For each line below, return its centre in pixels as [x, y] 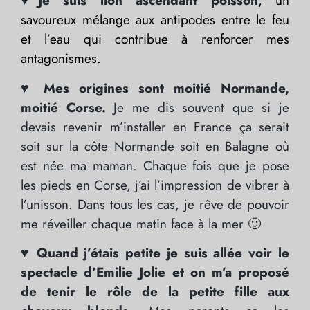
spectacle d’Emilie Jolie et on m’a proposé [155, 273]
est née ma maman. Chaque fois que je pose [155, 165]
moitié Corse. [63, 107]
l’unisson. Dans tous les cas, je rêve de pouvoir [155, 204]
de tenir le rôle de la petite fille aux [155, 292]
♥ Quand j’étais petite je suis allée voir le [155, 253]
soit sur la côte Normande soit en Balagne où [155, 146]
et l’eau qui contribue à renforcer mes [155, 39]
